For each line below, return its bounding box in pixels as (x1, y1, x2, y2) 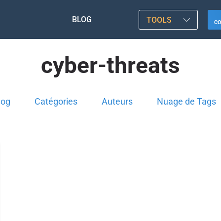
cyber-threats (41, 52, 180, 78)
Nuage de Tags (156, 96, 216, 107)
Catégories (34, 96, 77, 107)
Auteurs (101, 96, 133, 107)
